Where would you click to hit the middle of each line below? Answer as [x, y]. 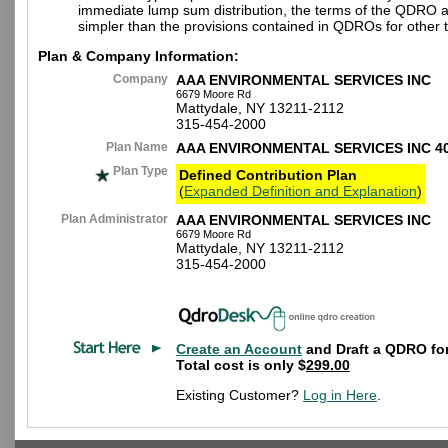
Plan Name [137, 147]
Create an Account [239, 349]
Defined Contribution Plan [268, 175]
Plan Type [139, 171]
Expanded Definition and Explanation [300, 191]
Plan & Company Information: [138, 56]
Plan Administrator [114, 219]
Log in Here [340, 395]
